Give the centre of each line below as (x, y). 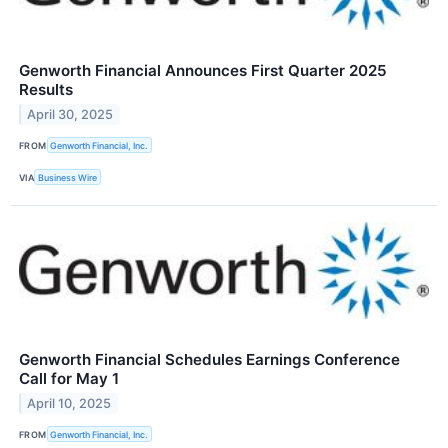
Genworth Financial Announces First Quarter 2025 (203, 70)
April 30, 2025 (70, 114)
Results (46, 89)
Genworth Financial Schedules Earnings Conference (209, 360)
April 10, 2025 (69, 404)
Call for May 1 (69, 379)
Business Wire (68, 177)
